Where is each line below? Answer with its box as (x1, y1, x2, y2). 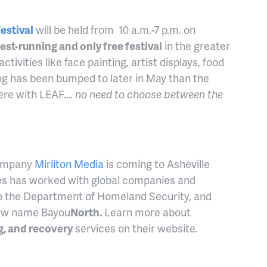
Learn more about (104, 204, 191, 220)
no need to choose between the (75, 86, 223, 102)
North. (70, 204, 104, 220)
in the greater (162, 38, 230, 54)
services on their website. (73, 221, 197, 236)
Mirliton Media (35, 156, 104, 172)
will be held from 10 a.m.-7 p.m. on (33, 22, 195, 38)
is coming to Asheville (104, 156, 210, 172)
